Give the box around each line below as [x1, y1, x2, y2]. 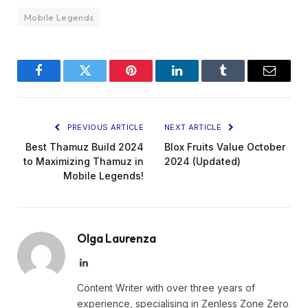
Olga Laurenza [77, 230, 156, 245]
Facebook [38, 74, 86, 87]
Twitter [84, 74, 120, 87]
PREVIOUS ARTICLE [65, 122, 144, 132]
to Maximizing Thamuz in [23, 155, 144, 167]
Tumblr [222, 74, 258, 87]
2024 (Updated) [164, 155, 241, 167]
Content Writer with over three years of [77, 281, 255, 294]
